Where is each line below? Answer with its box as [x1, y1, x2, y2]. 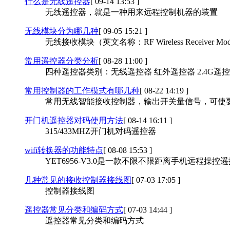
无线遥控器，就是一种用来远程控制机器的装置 [45, 7, 218, 16]
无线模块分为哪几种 [25, 26, 99, 35]
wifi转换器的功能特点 [25, 145, 103, 155]
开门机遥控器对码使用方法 [25, 116, 123, 125]
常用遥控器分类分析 [25, 56, 99, 65]
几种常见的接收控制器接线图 [25, 175, 131, 184]
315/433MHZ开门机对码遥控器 [45, 126, 156, 136]
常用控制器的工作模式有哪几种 [25, 86, 140, 95]
